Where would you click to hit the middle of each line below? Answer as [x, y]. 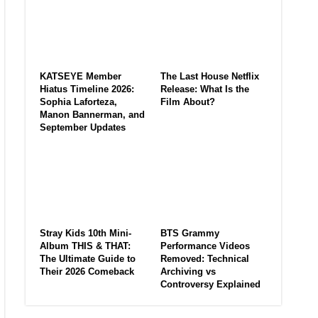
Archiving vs [188, 271]
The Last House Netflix [210, 77]
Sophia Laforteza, [78, 102]
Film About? [188, 102]
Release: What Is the [205, 89]
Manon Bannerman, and [92, 115]
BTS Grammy [190, 233]
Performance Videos [205, 246]
